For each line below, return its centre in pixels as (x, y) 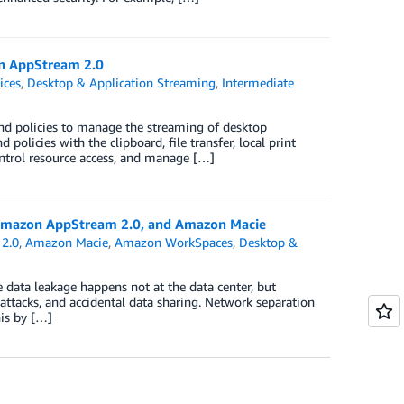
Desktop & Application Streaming (122, 82)
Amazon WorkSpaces (174, 243)
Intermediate (258, 82)
